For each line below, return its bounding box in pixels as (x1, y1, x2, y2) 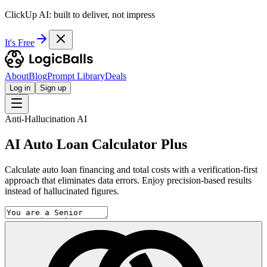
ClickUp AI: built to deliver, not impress (5, 10, 155, 20)
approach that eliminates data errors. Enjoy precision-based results (5, 175, 252, 185)
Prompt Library (47, 71, 105, 81)
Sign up (40, 83, 66, 92)
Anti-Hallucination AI (5, 114, 87, 124)
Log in (10, 83, 30, 92)
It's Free (5, 38, 35, 48)
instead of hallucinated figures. (5, 185, 119, 196)
